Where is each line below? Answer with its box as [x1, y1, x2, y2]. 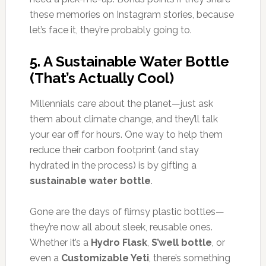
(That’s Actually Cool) [29, 69, 174, 87]
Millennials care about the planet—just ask [29, 97, 213, 109]
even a [29, 252, 61, 264]
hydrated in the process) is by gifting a [29, 159, 197, 171]
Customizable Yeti [61, 252, 149, 264]
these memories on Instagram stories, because [29, 8, 234, 20]
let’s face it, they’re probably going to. [29, 24, 192, 36]
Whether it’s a [29, 236, 91, 248]
